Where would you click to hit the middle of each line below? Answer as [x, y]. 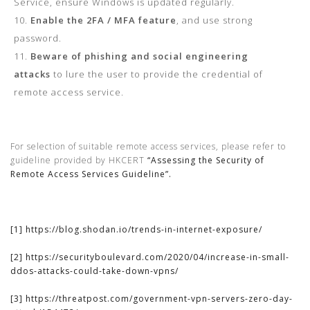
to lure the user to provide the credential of [157, 74]
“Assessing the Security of [206, 160]
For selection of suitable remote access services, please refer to [148, 146]
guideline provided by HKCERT [79, 160]
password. [38, 38]
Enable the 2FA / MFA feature [103, 20]
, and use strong [215, 20]
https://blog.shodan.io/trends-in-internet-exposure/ [144, 229]
